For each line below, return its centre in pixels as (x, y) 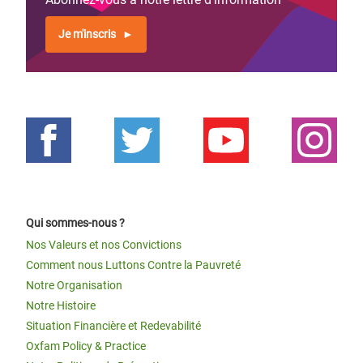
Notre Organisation (74, 285)
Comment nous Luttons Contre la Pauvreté (133, 265)
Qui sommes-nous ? (75, 223)
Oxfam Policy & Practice (86, 346)
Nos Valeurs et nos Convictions (104, 245)
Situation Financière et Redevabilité (113, 326)
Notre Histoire (61, 305)
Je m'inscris (87, 34)
